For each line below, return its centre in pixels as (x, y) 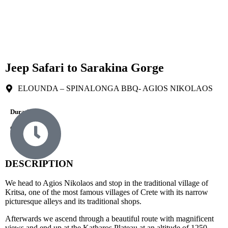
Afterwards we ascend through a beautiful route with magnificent (109, 219)
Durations (24, 112)
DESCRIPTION (39, 163)
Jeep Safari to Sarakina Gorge (84, 68)
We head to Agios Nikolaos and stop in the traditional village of (107, 183)
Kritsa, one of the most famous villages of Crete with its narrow (107, 192)
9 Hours (24, 129)
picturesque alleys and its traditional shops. (73, 202)
